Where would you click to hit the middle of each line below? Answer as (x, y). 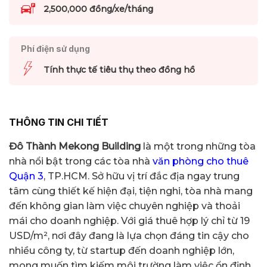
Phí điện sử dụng (55, 49)
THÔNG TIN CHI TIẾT (59, 122)
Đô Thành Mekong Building (75, 147)
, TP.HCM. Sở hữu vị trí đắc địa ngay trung (142, 176)
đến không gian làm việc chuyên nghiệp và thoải (125, 206)
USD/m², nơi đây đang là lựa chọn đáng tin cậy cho (129, 236)
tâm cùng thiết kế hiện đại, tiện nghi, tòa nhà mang (131, 191)
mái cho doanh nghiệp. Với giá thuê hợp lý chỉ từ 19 (129, 221)
